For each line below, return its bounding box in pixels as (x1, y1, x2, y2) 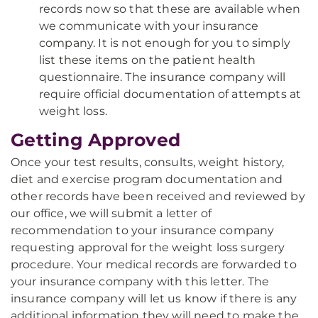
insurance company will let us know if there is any (11, 292, 297, 305)
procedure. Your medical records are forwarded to (11, 258, 297, 271)
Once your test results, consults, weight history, (11, 155, 284, 169)
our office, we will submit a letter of (11, 207, 212, 220)
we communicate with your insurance (39, 19, 259, 33)
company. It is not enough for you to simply (39, 36, 290, 50)
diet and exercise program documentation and (11, 172, 283, 186)
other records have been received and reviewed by (11, 190, 305, 203)
